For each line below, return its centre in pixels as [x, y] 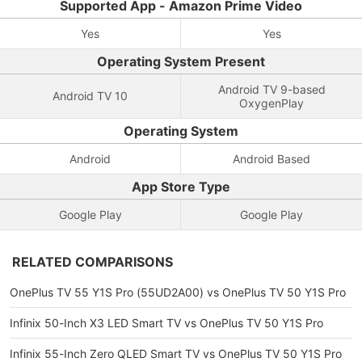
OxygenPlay [271, 103]
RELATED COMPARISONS [93, 262]
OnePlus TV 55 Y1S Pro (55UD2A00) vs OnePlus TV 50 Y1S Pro [178, 292]
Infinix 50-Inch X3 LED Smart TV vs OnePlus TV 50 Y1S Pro [166, 323]
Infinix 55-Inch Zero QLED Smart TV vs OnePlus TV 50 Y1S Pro [176, 354]
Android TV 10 [90, 96]
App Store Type [181, 187]
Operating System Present [181, 61]
